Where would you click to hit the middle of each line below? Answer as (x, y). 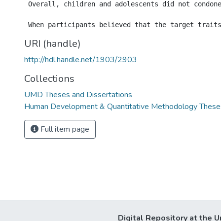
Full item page (64, 129)
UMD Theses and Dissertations (78, 95)
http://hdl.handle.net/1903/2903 (81, 60)
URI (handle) (53, 44)
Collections (49, 79)
